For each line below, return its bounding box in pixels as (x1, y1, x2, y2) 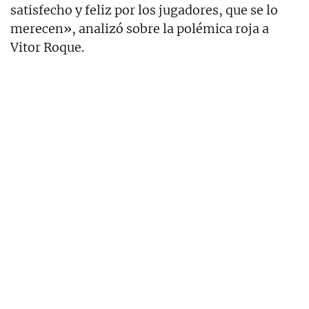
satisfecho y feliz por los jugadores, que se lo (10, 1, 278, 18)
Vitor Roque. (10, 39, 84, 55)
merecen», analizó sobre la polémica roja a (10, 20, 269, 37)
